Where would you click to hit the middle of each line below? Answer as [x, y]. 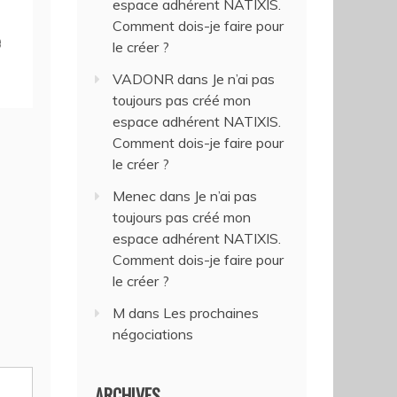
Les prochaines [211, 313]
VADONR [144, 79]
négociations [153, 334]
